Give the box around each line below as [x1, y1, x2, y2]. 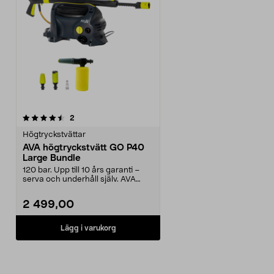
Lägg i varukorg [60, 224, 116, 232]
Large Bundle [23, 154, 81, 163]
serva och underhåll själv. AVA [23, 176, 136, 183]
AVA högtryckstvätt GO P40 [23, 143, 144, 152]
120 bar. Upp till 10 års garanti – [23, 166, 140, 174]
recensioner [74, 114, 116, 121]
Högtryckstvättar [23, 131, 86, 139]
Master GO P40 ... [23, 185, 89, 193]
